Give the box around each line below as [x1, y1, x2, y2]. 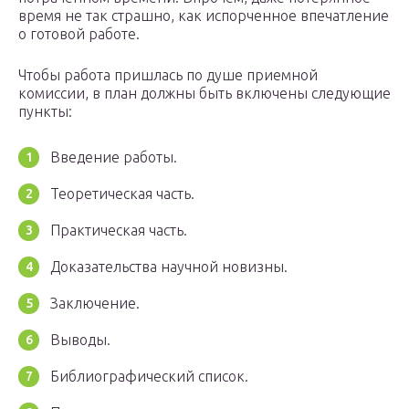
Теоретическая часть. [50, 185, 194, 203]
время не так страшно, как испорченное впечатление [18, 7, 389, 25]
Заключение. [50, 295, 140, 312]
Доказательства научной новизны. [50, 258, 288, 276]
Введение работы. [50, 149, 177, 166]
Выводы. [50, 331, 110, 349]
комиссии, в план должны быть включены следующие [18, 85, 391, 102]
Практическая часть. [50, 222, 187, 239]
